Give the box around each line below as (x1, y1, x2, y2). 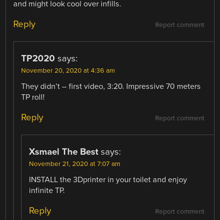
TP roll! (21, 92, 45, 103)
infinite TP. (29, 186, 65, 196)
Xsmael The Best (29, 146, 99, 158)
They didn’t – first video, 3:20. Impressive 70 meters (21, 82, 201, 92)
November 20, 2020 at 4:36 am (21, 67, 115, 75)
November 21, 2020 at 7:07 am (29, 160, 121, 168)
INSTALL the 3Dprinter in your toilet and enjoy (29, 175, 188, 185)
